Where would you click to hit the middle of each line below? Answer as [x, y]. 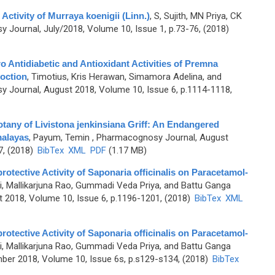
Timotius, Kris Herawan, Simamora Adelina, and [126, 77]
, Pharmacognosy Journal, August [159, 137]
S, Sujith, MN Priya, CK [198, 16]
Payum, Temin [61, 137]
